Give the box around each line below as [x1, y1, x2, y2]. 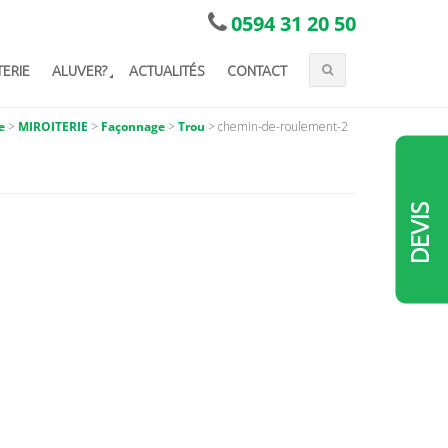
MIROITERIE [18, 118, 88, 135]
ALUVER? [52, 63, 108, 79]
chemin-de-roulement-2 [218, 118, 348, 135]
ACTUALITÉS [129, 63, 205, 79]
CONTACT [226, 63, 287, 79]
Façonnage [101, 118, 165, 135]
